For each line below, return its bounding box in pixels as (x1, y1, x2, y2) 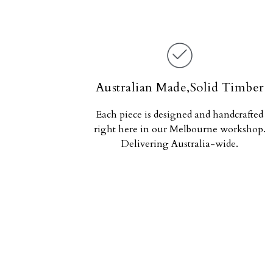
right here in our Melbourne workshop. (94, 122, 266, 136)
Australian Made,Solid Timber (95, 79, 264, 96)
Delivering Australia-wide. (121, 137, 239, 151)
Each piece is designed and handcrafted (96, 108, 264, 121)
